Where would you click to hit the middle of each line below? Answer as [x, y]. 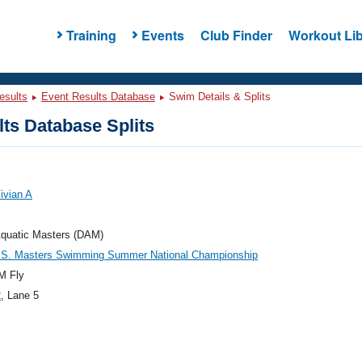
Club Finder [236, 35]
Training [91, 35]
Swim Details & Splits [218, 97]
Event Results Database [98, 97]
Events [162, 35]
